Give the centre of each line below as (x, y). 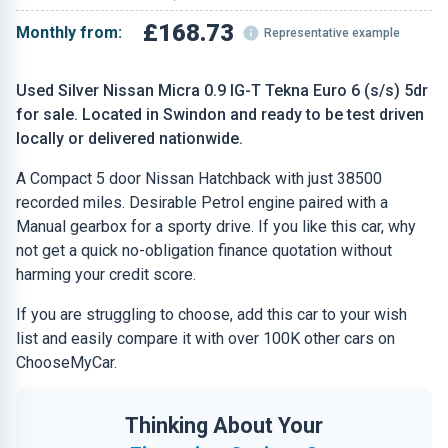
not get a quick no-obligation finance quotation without (204, 250)
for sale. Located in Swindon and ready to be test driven (220, 114)
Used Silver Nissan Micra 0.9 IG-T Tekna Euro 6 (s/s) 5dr (222, 90)
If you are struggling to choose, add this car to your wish (211, 314)
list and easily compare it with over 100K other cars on (205, 338)
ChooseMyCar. (66, 362)
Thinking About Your (224, 425)
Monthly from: (69, 32)
